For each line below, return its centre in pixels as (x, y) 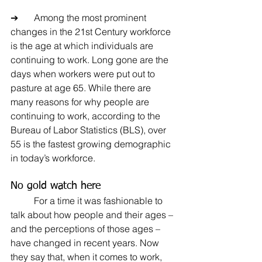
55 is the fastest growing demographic (92, 144)
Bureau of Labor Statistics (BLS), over (89, 130)
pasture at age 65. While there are (82, 88)
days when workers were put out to (84, 74)
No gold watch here (56, 186)
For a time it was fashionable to (22, 201)
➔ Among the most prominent (14, 18)
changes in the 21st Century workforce (92, 32)
